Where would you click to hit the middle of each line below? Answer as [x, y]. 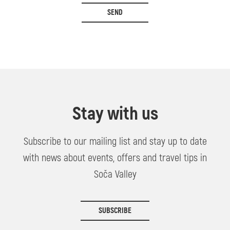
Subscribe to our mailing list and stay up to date [115, 142]
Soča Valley [115, 175]
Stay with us [115, 114]
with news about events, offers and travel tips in [115, 158]
